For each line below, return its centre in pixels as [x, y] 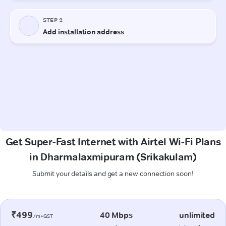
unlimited [197, 215]
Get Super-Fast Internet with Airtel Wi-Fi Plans [113, 142]
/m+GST [43, 216]
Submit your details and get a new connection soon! [113, 173]
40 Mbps [116, 215]
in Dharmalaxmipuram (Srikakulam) [113, 157]
